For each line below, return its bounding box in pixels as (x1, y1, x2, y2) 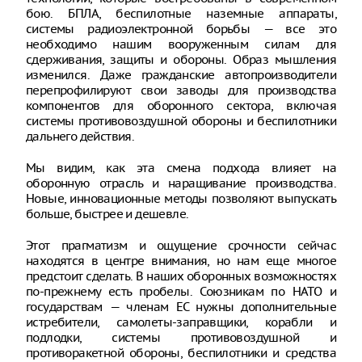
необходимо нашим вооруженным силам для (26, 36, 336, 52)
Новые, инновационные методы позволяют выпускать (26, 191, 336, 206)
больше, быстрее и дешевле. (26, 206, 189, 221)
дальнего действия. (26, 128, 135, 144)
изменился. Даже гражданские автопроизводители (26, 67, 336, 82)
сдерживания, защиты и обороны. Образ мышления (26, 52, 336, 67)
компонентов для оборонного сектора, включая (26, 98, 336, 113)
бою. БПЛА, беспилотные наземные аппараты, (26, 6, 336, 21)
